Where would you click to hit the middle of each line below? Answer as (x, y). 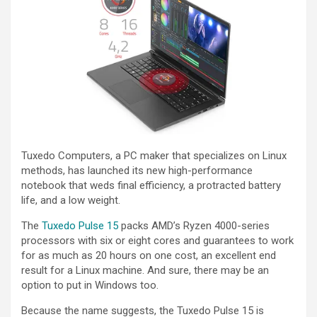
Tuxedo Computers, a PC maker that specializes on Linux (154, 156)
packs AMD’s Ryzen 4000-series (194, 226)
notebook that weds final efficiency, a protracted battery (151, 186)
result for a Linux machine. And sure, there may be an (145, 271)
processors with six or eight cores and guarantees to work (157, 241)
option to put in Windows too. (90, 286)
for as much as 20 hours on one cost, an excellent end (149, 256)
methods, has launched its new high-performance (137, 171)
